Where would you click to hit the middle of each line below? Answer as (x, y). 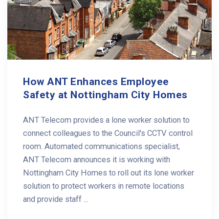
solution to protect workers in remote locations (104, 186)
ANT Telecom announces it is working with (97, 160)
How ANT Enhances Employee (96, 82)
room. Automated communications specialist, (101, 147)
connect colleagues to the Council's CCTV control (108, 133)
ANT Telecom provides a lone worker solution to (106, 120)
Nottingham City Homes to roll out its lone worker (109, 173)
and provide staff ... (55, 199)
